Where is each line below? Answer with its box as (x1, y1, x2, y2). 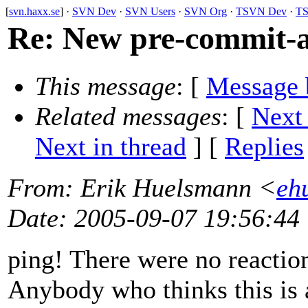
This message (35, 71, 176, 101)
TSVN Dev (236, 5, 287, 17)
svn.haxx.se (9, 5, 60, 17)
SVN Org (184, 5, 227, 17)
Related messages (35, 102, 221, 131)
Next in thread (35, 132, 186, 162)
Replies (225, 132, 304, 162)
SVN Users (125, 5, 175, 17)
